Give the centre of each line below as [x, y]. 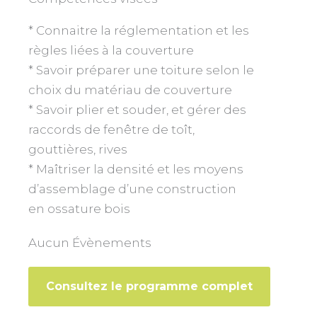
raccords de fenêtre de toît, [111, 129]
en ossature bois [79, 208]
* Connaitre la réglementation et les [139, 30]
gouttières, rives [78, 149]
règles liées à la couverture [111, 50]
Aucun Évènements [90, 242]
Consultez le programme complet [149, 286]
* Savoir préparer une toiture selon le [141, 70]
